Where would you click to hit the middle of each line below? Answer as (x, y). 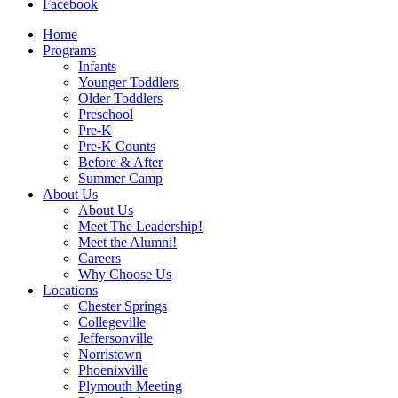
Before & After (120, 162)
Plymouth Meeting (130, 386)
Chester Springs (123, 306)
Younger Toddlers (128, 82)
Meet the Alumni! (127, 242)
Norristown (110, 354)
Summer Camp (120, 178)
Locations (70, 290)
